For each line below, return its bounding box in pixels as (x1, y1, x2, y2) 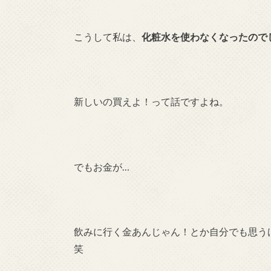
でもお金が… (74, 160, 129, 172)
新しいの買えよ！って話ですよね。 (74, 96, 229, 108)
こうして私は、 (74, 31, 142, 43)
